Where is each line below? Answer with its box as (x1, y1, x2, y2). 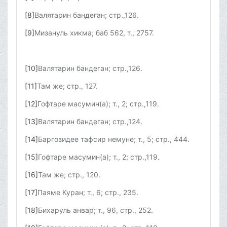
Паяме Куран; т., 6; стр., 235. (37, 188, 138, 197)
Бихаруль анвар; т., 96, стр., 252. (38, 206, 153, 215)
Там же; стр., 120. (38, 170, 100, 179)
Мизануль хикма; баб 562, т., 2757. (34, 28, 154, 37)
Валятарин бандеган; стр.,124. (38, 117, 142, 126)
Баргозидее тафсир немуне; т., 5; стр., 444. (38, 135, 190, 144)
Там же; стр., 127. (37, 82, 98, 91)
